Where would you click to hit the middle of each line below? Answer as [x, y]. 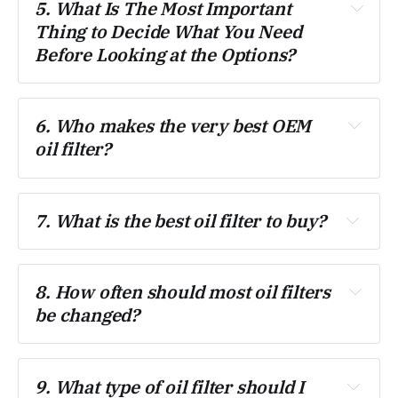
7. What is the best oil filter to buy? [180, 220]
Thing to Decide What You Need [168, 32]
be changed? [87, 315]
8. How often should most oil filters [183, 292]
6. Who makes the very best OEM [173, 126]
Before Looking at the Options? [165, 55]
